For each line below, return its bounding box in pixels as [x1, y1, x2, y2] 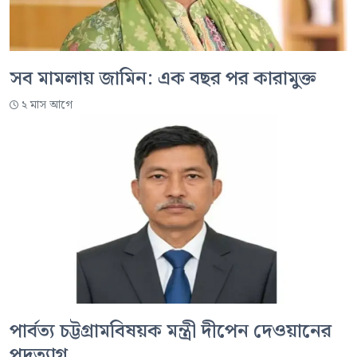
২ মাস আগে [22, 96, 73, 114]
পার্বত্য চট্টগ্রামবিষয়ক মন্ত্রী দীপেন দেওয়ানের [10, 316, 331, 347]
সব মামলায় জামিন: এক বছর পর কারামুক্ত [10, 63, 316, 94]
